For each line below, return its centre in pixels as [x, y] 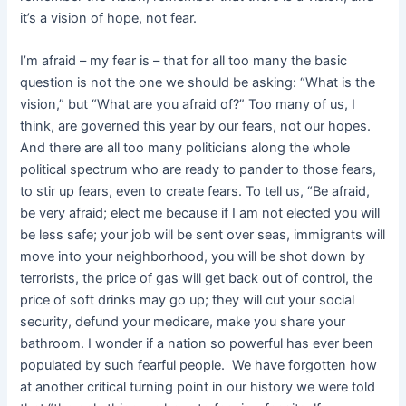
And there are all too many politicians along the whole [185, 148]
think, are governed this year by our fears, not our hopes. [196, 126]
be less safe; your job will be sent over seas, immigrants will [203, 235]
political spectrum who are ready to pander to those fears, [198, 170]
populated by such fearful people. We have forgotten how [199, 366]
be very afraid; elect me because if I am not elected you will [200, 213]
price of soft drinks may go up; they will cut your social [188, 300]
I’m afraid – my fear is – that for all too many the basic [184, 61]
